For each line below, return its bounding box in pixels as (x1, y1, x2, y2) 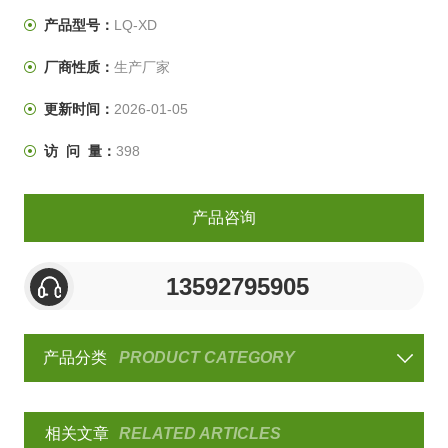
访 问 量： (43, 143, 116, 160)
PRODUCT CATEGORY (119, 349, 295, 367)
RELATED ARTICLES (119, 425, 281, 443)
